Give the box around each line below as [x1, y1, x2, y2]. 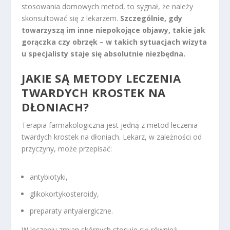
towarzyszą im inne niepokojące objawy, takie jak [22, 25, 206, 35]
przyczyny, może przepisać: [22, 144, 112, 154]
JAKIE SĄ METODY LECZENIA [22, 70, 181, 86]
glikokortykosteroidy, [30, 189, 100, 199]
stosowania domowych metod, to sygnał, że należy [22, 1, 194, 11]
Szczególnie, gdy [120, 13, 183, 23]
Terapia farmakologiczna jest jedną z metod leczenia [22, 120, 198, 130]
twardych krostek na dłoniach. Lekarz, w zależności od [22, 132, 202, 142]
